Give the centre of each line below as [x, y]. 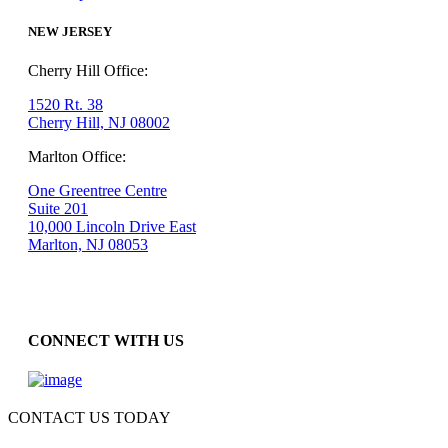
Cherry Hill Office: [88, 71]
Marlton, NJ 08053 [88, 245]
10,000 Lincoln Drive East [112, 227]
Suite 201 [58, 209]
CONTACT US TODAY [89, 417]
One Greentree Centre [97, 191]
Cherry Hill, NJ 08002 [99, 123]
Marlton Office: [77, 157]
